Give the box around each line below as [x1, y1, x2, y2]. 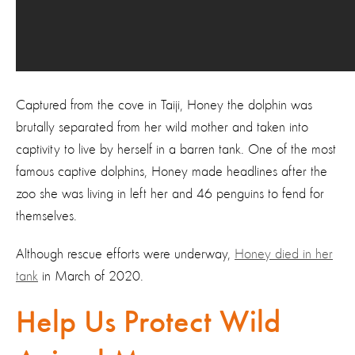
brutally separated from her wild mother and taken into [16, 120, 308, 135]
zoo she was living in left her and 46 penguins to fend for [16, 186, 324, 201]
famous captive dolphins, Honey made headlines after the [16, 164, 327, 179]
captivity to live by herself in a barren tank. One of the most [16, 142, 336, 157]
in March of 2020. [38, 269, 143, 284]
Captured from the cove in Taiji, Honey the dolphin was [16, 97, 312, 113]
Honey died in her [235, 246, 333, 261]
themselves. [16, 208, 77, 223]
